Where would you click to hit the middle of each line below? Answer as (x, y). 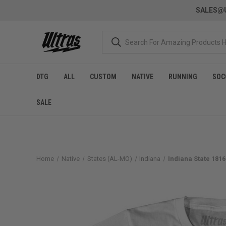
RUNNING (183, 77)
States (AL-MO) (109, 159)
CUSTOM (103, 77)
